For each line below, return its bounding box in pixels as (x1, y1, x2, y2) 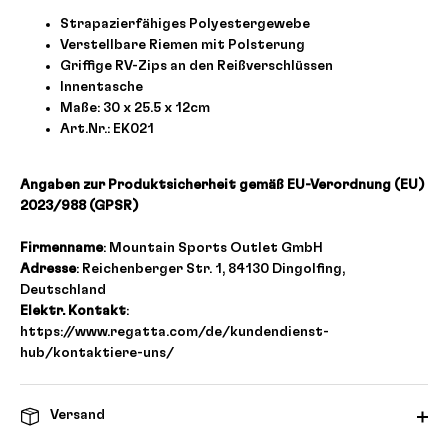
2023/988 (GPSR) (20, 198, 139, 213)
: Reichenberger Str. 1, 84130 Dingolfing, (76, 261, 345, 276)
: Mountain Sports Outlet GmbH (103, 240, 323, 255)
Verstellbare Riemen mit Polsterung (60, 37, 305, 52)
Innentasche (60, 79, 143, 94)
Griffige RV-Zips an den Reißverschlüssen (60, 58, 333, 73)
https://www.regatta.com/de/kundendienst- (20, 324, 329, 339)
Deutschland (20, 282, 106, 297)
